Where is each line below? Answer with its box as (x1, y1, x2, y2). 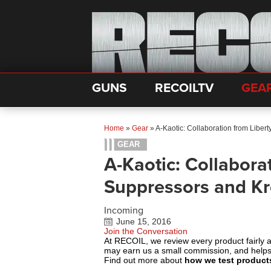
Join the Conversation (104, 226, 188, 236)
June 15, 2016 (116, 217, 171, 226)
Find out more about (104, 255, 184, 265)
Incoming (104, 204, 143, 217)
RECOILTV (155, 80, 214, 96)
